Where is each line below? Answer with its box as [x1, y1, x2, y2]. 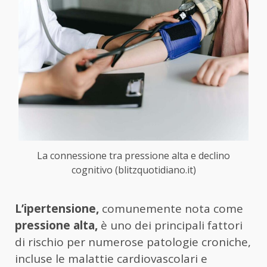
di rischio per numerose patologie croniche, [15, 234, 251, 250]
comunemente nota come [99, 200, 243, 216]
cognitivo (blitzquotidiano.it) [71, 163, 196, 176]
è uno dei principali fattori [98, 217, 243, 233]
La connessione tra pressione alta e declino [37, 148, 230, 162]
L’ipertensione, [15, 200, 99, 216]
